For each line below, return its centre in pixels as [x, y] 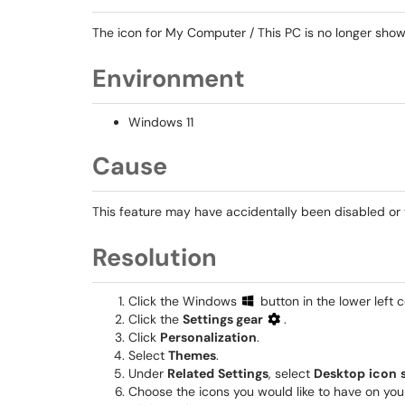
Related [191, 373]
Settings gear [224, 319]
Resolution [155, 257]
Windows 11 [161, 122]
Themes [192, 355]
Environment [169, 78]
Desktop [339, 373]
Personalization [208, 337]
